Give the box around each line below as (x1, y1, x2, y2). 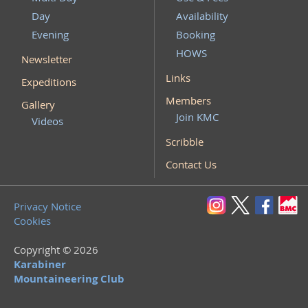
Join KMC (176, 110, 219, 124)
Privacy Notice (14, 199, 81, 213)
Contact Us (166, 157, 217, 171)
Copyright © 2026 (14, 243, 98, 256)
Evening (32, 27, 69, 41)
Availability (176, 9, 229, 23)
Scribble (166, 135, 203, 148)
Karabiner (14, 257, 66, 272)
